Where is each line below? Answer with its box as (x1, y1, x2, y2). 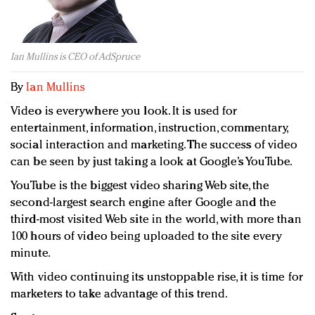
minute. (11, 247, 51, 260)
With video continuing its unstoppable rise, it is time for (11, 271, 303, 284)
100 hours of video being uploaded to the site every (11, 231, 283, 243)
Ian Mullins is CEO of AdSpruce (11, 52, 140, 63)
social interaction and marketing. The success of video (11, 139, 298, 152)
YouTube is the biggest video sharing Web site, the (11, 180, 270, 193)
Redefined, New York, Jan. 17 (28, 3, 174, 16)
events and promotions (28, 73, 150, 86)
